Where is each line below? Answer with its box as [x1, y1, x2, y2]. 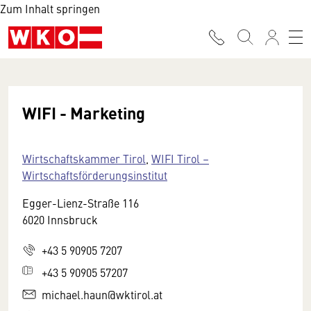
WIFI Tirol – [151, 151, 209, 166]
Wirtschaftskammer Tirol [22, 151, 146, 166]
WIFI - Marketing [22, 101, 145, 124]
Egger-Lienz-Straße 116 [22, 195, 139, 210]
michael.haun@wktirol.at [42, 287, 162, 302]
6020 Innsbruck [22, 212, 98, 227]
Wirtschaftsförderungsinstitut [22, 167, 167, 183]
